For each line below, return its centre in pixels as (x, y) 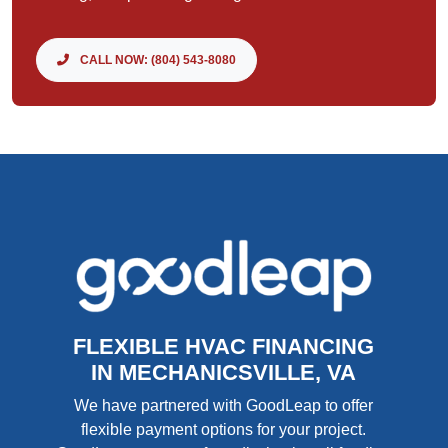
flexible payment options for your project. (224, 429)
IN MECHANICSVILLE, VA (224, 372)
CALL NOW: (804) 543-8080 (156, 60)
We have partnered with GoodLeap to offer (224, 405)
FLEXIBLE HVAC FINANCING (224, 346)
